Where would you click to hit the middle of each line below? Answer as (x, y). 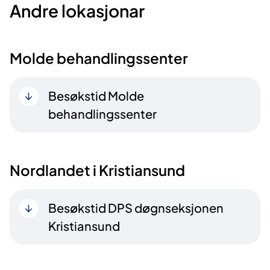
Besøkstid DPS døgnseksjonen (136, 207)
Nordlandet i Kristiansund (97, 170)
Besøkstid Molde (96, 95)
